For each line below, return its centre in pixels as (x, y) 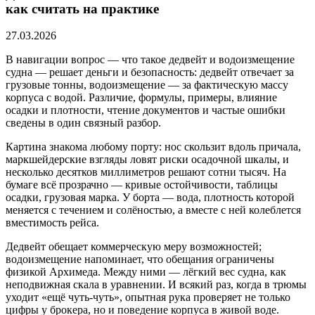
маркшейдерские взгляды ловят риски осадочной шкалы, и (147, 160)
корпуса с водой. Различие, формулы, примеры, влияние (141, 98)
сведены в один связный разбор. (83, 123)
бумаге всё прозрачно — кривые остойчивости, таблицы (142, 185)
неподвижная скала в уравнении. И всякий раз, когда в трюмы (156, 285)
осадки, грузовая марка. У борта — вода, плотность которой (150, 198)
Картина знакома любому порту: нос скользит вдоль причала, (153, 147)
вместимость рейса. (52, 223)
